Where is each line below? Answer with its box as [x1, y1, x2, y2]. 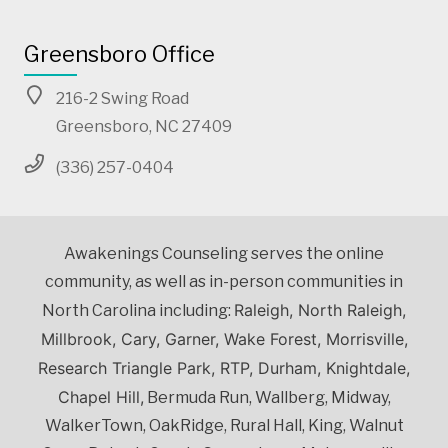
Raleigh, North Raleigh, [234, 299, 406, 320]
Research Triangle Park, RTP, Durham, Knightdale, [38, 357, 410, 378]
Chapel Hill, [57, 386, 144, 407]
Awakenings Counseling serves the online [64, 243, 384, 263]
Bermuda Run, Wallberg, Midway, [143, 387, 391, 407]
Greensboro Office [24, 40, 215, 67]
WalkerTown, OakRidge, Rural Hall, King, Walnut [44, 415, 404, 435]
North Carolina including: [42, 300, 234, 320]
